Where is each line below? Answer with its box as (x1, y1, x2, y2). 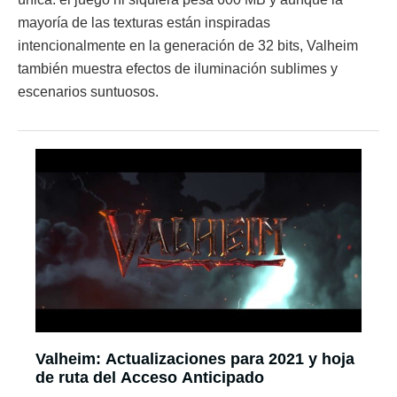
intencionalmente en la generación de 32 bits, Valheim (18, 38, 358, 53)
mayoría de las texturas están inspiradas (18, 15, 270, 30)
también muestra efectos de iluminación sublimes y (18, 61, 338, 76)
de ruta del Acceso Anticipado (35, 369, 264, 386)
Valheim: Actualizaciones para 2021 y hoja (35, 350, 354, 368)
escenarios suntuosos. (18, 84, 159, 99)
